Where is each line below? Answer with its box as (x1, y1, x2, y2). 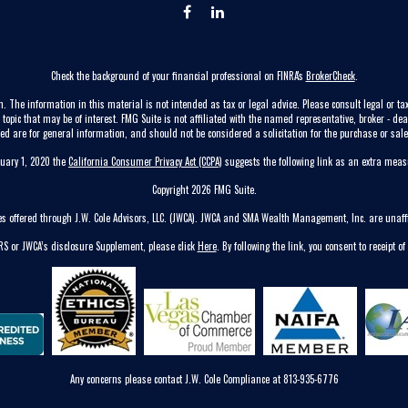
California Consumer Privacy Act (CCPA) (68, 154, 222, 168)
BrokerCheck (305, 68, 355, 83)
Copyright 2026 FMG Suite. (151, 182, 257, 197)
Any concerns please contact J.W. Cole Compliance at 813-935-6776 (69, 372, 339, 386)
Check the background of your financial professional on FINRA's (50, 68, 306, 83)
